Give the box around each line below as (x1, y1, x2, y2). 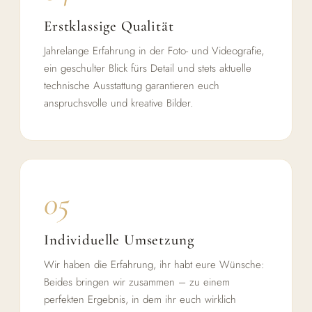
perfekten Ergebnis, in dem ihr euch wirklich (44, 291, 236, 307)
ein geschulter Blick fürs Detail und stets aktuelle (44, 60, 251, 76)
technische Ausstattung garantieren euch (44, 77, 219, 93)
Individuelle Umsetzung (44, 231, 194, 249)
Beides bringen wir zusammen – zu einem (44, 274, 230, 290)
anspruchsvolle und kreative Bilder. (44, 95, 193, 111)
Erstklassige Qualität (44, 17, 174, 35)
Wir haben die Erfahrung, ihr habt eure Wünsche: (44, 256, 265, 272)
